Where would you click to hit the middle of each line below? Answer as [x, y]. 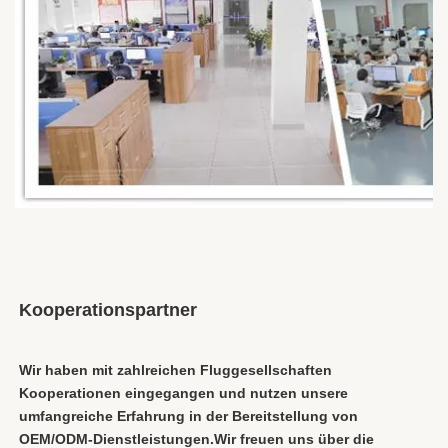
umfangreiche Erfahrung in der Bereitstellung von [188, 415]
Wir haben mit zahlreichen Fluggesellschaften [175, 369]
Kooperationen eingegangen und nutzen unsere [183, 392]
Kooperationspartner [108, 309]
